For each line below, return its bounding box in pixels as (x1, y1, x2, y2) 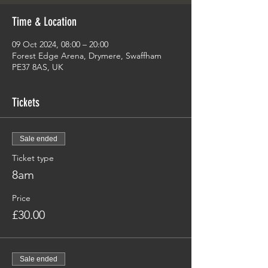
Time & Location (12, 14, 77, 29)
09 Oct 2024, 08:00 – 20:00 (12, 39, 108, 50)
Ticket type (12, 153, 54, 163)
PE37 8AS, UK (12, 62, 63, 72)
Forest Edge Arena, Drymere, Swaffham (12, 50, 162, 61)
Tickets (12, 95, 39, 109)
